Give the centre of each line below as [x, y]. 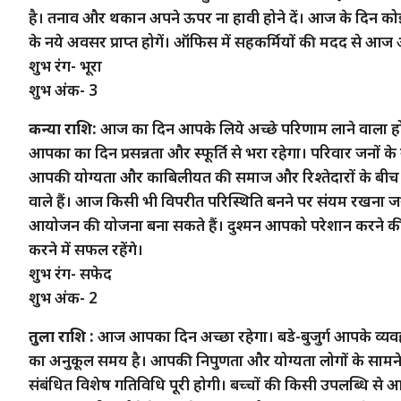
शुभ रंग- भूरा [65, 65]
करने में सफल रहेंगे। [86, 249]
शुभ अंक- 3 [63, 90]
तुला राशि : [61, 336]
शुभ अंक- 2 [63, 297]
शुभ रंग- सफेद [70, 273]
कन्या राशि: [63, 128]
